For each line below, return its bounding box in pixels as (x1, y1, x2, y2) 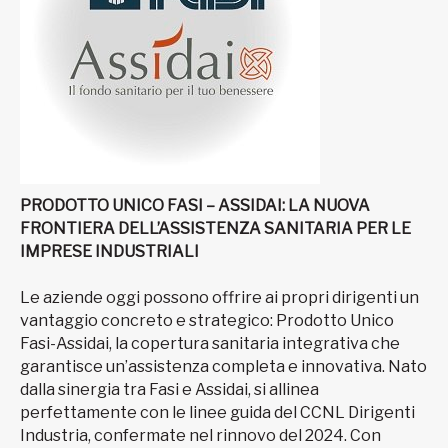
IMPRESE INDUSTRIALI (20, 242, 199, 262)
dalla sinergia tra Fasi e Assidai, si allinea (20, 380, 319, 400)
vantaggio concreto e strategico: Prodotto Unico (20, 311, 394, 331)
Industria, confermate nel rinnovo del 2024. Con (20, 426, 381, 446)
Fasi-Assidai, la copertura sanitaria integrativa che (20, 334, 400, 354)
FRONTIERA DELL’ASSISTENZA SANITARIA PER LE (20, 219, 411, 239)
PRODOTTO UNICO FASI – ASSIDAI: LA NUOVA (20, 196, 370, 216)
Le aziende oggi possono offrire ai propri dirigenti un (20, 288, 419, 308)
